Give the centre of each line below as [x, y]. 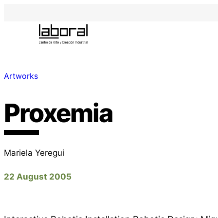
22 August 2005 [38, 176]
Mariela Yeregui [34, 152]
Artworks [21, 76]
